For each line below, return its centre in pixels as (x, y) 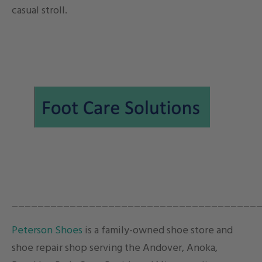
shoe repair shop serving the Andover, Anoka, (115, 249)
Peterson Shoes (47, 231)
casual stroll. (39, 11)
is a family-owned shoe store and (158, 231)
